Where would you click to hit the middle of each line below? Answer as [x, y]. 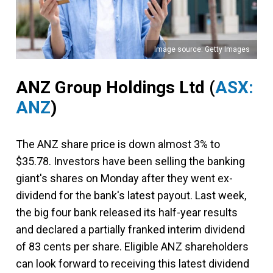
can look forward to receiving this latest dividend [133, 263]
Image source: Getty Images [202, 49]
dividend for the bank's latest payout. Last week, [131, 195]
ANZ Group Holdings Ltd [110, 87]
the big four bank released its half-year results [127, 212]
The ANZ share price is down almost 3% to [118, 144]
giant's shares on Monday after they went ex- [124, 178]
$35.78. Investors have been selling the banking [130, 161]
